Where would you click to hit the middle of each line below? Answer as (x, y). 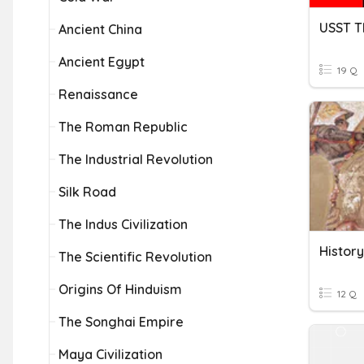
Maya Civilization (110, 354)
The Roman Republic (123, 127)
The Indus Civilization (123, 224)
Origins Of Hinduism (120, 289)
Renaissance (98, 94)
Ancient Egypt (102, 62)
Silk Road (87, 192)
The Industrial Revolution (136, 159)
